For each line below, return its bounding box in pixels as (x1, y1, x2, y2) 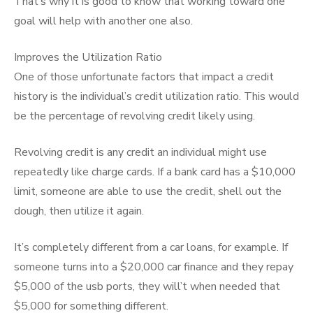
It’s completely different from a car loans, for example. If (14, 240, 288, 255)
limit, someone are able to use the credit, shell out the (14, 184, 282, 199)
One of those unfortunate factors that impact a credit (14, 69, 274, 85)
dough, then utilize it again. (14, 203, 144, 219)
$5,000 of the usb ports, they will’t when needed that (14, 279, 280, 294)
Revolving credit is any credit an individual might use (14, 145, 267, 160)
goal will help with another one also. (14, 13, 193, 29)
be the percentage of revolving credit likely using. (14, 108, 255, 124)
